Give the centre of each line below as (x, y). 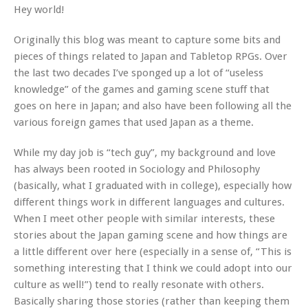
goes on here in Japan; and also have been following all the (153, 106)
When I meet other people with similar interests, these (144, 218)
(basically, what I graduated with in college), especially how (153, 185)
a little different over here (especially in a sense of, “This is (153, 251)
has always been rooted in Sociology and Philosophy (137, 169)
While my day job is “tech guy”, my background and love (145, 152)
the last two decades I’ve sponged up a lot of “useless (139, 73)
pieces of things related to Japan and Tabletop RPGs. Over (151, 56)
